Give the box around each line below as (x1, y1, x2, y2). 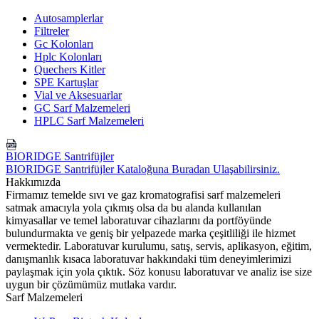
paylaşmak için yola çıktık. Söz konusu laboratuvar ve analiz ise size (6, 265, 312, 278)
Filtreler (34, 24, 69, 37)
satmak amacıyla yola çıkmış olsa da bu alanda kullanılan (6, 201, 261, 214)
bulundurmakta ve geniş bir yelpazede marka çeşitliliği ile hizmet (6, 226, 296, 239)
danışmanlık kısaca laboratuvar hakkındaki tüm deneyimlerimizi (6, 252, 291, 265)
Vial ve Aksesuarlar (34, 88, 122, 101)
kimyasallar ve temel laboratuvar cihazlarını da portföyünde (6, 214, 271, 226)
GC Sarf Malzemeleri (34, 101, 130, 114)
